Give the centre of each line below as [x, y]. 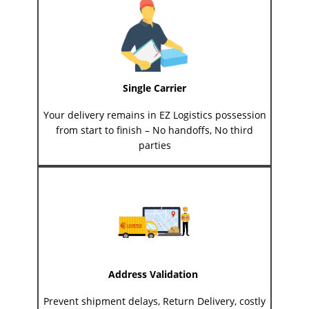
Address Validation [154, 275]
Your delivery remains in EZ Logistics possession [154, 115]
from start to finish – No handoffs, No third [154, 130]
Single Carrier [154, 88]
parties [154, 146]
